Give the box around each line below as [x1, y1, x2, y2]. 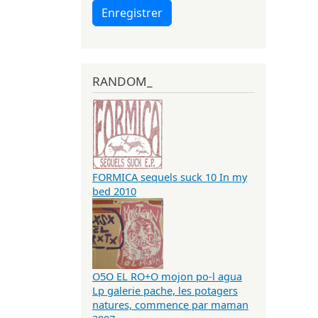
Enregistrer [102, 4, 163, 21]
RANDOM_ [92, 72, 153, 89]
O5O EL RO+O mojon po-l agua [92, 269, 242, 284]
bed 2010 [92, 184, 136, 199]
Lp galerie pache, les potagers [92, 283, 238, 298]
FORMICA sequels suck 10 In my [92, 170, 247, 185]
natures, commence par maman [92, 297, 248, 312]
